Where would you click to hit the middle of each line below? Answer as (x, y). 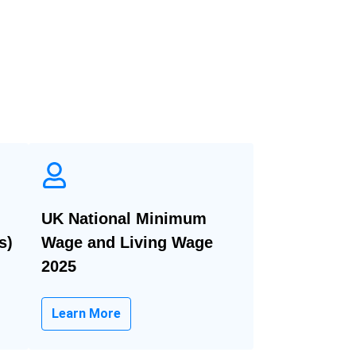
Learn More (86, 313)
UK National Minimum (124, 218)
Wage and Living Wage (127, 242)
